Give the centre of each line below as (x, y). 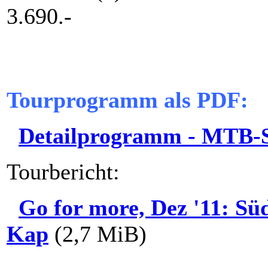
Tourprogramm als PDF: (127, 100)
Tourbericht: (63, 171)
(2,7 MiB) (98, 234)
